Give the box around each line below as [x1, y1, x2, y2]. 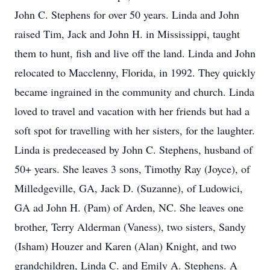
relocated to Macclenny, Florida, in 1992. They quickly [14, 65, 256, 80]
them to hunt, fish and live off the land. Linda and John [14, 46, 256, 60]
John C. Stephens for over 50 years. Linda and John [14, 7, 239, 22]
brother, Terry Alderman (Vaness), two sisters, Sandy [14, 219, 246, 234]
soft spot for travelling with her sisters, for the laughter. [14, 123, 255, 137]
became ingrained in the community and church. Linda [14, 84, 254, 99]
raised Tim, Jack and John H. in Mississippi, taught [14, 27, 240, 41]
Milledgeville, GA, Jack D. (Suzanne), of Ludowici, [14, 181, 243, 195]
